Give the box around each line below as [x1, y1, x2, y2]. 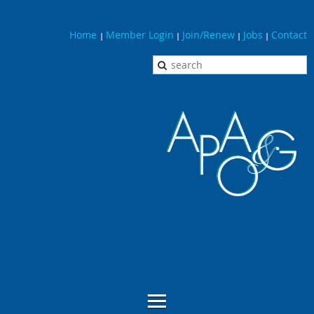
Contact [271, 28, 307, 41]
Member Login [106, 28, 174, 41]
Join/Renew [182, 28, 235, 41]
